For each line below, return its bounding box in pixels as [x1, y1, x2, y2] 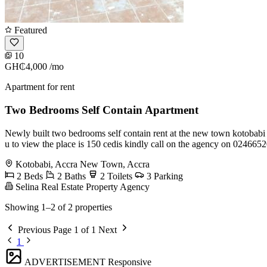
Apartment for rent [5, 82, 74, 92]
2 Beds [14, 170, 43, 181]
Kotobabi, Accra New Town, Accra [15, 159, 150, 169]
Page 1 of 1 [53, 224, 96, 235]
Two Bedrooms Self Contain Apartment [5, 103, 198, 116]
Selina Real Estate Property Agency [13, 181, 150, 192]
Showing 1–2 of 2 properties [5, 201, 112, 212]
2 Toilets [98, 170, 132, 181]
